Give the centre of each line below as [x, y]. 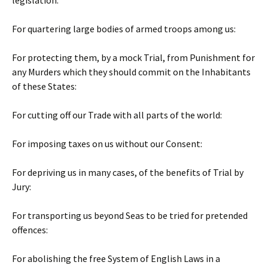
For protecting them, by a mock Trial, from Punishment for [133, 57]
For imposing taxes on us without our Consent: [107, 144]
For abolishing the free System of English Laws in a [116, 258]
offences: [30, 230]
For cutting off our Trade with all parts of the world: [117, 115]
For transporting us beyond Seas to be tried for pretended [130, 215]
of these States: [44, 86]
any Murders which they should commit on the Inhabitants [131, 72]
